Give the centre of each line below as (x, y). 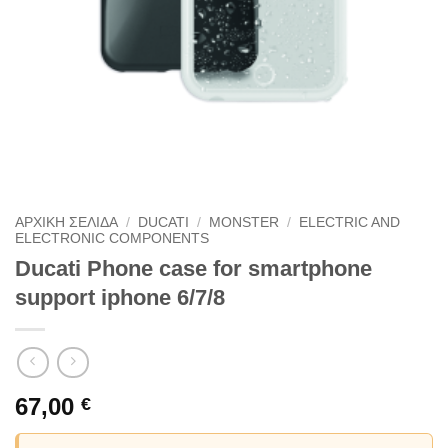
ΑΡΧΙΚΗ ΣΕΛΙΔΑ (66, 223)
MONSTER (244, 223)
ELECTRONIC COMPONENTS (112, 239)
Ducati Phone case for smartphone (193, 269)
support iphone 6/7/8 (120, 298)
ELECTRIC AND (350, 223)
